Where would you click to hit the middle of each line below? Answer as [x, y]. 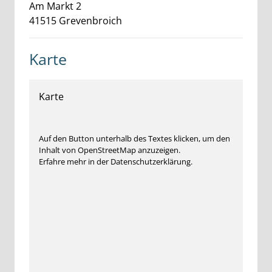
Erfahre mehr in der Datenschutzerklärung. [116, 161]
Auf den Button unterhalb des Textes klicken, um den [134, 138]
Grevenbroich [90, 21]
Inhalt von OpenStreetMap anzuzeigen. [110, 150]
